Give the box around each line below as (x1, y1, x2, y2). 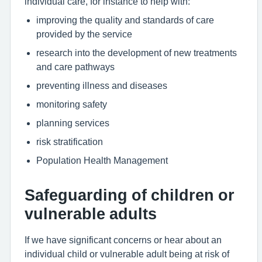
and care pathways (36, 62, 115, 71)
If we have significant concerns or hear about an (25, 235, 222, 244)
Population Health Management (36, 156, 168, 165)
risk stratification (36, 137, 103, 146)
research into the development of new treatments (36, 48, 237, 57)
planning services (36, 118, 109, 127)
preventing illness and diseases (36, 81, 167, 90)
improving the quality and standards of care (36, 15, 214, 25)
